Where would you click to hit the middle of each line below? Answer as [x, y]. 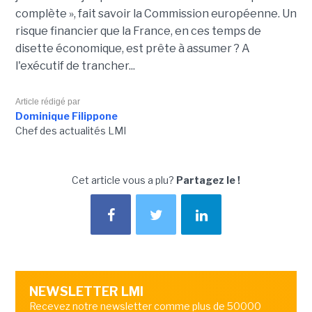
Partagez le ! [208, 180]
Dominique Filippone [66, 116]
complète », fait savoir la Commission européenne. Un [156, 13]
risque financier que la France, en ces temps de [138, 31]
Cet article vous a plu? [124, 180]
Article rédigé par [47, 101]
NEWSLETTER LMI [86, 291]
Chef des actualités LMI [70, 130]
